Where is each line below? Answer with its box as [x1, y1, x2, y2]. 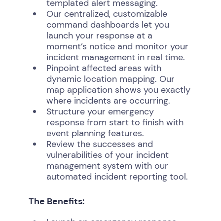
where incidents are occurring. [46, 95, 170, 107]
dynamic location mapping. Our [46, 73, 175, 85]
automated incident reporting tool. [46, 171, 188, 183]
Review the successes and [46, 138, 153, 150]
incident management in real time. [46, 51, 185, 63]
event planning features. [46, 127, 144, 139]
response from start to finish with [46, 116, 184, 128]
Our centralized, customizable [46, 8, 167, 20]
